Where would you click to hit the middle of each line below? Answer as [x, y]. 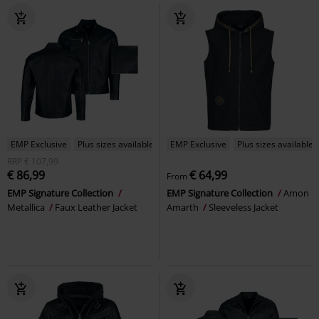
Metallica [27, 207]
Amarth [184, 207]
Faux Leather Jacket [96, 207]
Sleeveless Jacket [244, 207]
